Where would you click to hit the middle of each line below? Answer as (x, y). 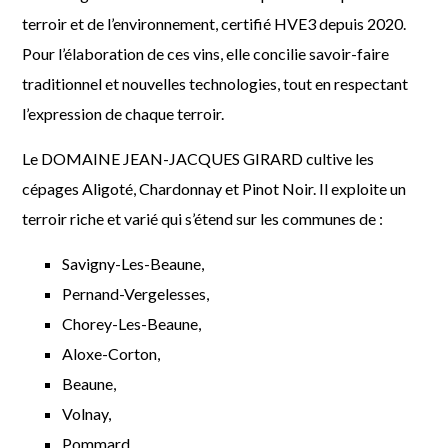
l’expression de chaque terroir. (123, 114)
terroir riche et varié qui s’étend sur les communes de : (203, 219)
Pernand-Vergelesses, (136, 294)
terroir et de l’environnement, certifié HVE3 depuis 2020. (214, 24)
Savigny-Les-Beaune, (133, 264)
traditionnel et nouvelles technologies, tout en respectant (215, 84)
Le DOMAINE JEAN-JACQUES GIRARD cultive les (198, 159)
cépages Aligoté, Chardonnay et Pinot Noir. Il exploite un (214, 189)
